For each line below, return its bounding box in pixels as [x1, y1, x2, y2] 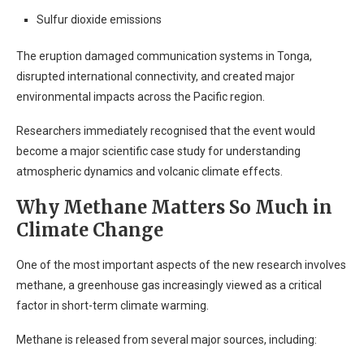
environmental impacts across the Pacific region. [16, 90, 265, 103]
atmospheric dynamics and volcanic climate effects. [16, 165, 283, 178]
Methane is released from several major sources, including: [16, 333, 317, 346]
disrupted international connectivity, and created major [16, 70, 295, 83]
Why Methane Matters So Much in [16, 196, 332, 219]
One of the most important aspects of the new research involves [16, 258, 346, 271]
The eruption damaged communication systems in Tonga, [16, 50, 312, 63]
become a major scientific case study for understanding [16, 145, 301, 158]
